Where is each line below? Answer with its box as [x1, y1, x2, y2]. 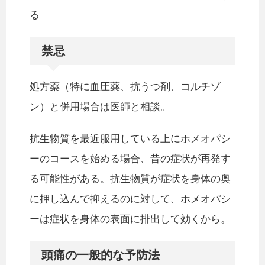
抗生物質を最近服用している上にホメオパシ [30, 133, 231, 145]
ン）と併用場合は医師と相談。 [30, 101, 170, 113]
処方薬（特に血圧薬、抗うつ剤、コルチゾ [30, 81, 221, 93]
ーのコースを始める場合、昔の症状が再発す [30, 153, 231, 165]
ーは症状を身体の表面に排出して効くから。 [30, 214, 231, 225]
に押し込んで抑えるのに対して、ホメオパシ [30, 193, 231, 205]
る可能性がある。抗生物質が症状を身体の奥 [30, 173, 231, 185]
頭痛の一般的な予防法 [41, 248, 160, 262]
